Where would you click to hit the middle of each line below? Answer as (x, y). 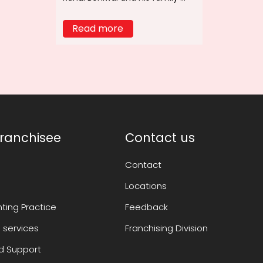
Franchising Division (166, 228)
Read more (98, 29)
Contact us (160, 138)
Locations (146, 186)
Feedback (146, 207)
